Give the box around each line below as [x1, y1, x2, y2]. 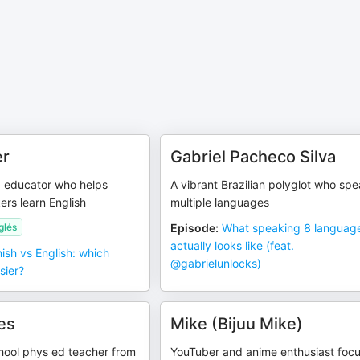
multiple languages [170, 195, 270, 209]
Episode [170, 221, 216, 235]
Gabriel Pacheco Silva [170, 147, 337, 166]
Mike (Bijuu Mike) [170, 314, 304, 333]
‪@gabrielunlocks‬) [170, 256, 262, 270]
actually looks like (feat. [170, 239, 295, 252]
